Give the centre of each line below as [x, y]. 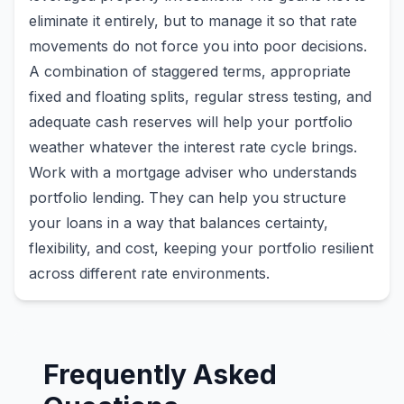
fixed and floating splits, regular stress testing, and [200, 96]
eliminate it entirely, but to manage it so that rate [193, 21]
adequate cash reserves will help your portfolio [191, 122]
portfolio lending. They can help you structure [188, 197]
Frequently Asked [160, 374]
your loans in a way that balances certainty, [179, 223]
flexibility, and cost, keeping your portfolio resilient [201, 248]
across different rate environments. [149, 273]
